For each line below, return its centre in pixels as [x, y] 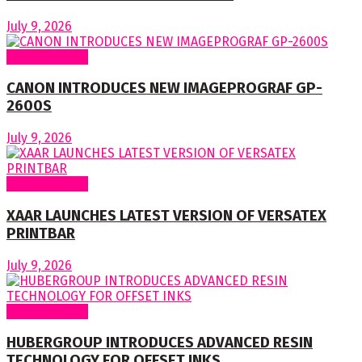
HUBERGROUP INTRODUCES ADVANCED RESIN [160, 343]
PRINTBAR [41, 233]
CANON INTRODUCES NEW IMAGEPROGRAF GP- [164, 88]
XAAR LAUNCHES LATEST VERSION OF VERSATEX [166, 215]
